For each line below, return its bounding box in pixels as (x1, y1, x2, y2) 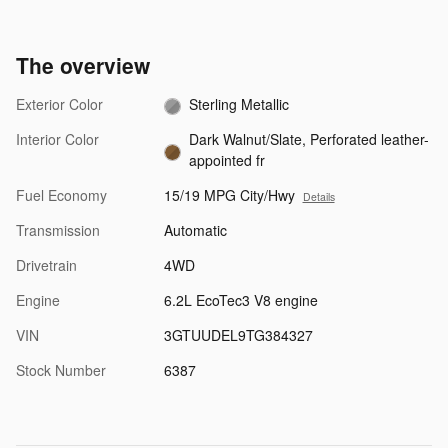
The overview (16, 50, 150, 81)
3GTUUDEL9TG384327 (163, 325, 313, 346)
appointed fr (189, 150, 266, 171)
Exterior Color (16, 94, 103, 115)
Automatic (163, 220, 227, 241)
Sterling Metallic (189, 94, 290, 115)
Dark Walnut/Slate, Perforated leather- (189, 129, 430, 150)
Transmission (16, 220, 100, 241)
